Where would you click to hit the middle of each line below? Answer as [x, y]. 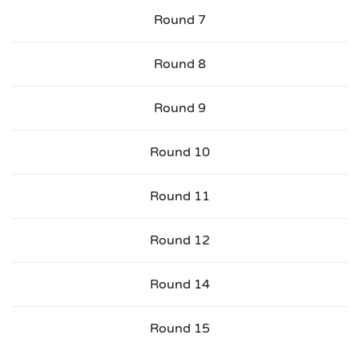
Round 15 [179, 328]
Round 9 [179, 108]
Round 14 [179, 284]
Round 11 [179, 196]
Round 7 [179, 20]
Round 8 [179, 64]
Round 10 [179, 152]
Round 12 [179, 240]
